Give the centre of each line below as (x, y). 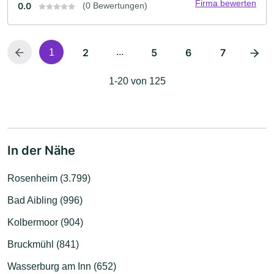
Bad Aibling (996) (45, 201)
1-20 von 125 (137, 81)
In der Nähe (41, 151)
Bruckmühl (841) (43, 245)
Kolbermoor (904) (45, 223)
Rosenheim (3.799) (49, 179)
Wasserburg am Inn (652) (62, 267)
